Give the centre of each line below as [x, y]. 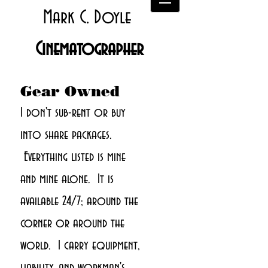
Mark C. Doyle [87, 18]
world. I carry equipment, [80, 246]
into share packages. [66, 135]
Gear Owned [70, 91]
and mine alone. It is [67, 179]
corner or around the [72, 224]
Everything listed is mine [73, 157]
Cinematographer [89, 49]
